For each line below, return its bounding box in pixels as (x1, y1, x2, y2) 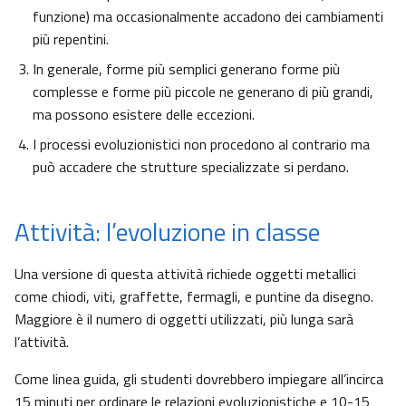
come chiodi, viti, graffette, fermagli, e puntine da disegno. (14, 285, 373, 308)
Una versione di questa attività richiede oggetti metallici (14, 263, 356, 285)
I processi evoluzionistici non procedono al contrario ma (33, 133, 370, 156)
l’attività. (14, 331, 69, 353)
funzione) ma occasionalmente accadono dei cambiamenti (33, 5, 383, 28)
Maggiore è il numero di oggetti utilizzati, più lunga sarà (14, 308, 353, 331)
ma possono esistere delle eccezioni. (33, 103, 255, 126)
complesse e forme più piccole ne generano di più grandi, (33, 81, 373, 103)
